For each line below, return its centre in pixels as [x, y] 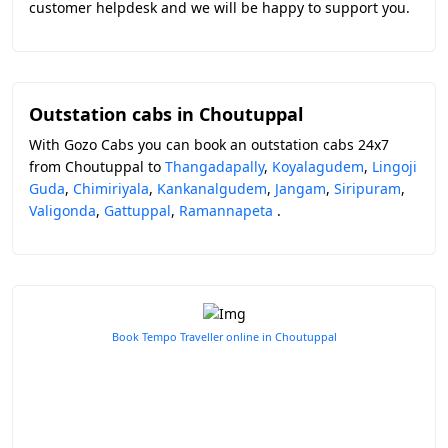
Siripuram [367, 188]
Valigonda [62, 210]
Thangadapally [214, 166]
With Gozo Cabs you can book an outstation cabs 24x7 [209, 144]
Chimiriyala [111, 188]
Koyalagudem [318, 166]
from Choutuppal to [97, 166]
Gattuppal [137, 210]
